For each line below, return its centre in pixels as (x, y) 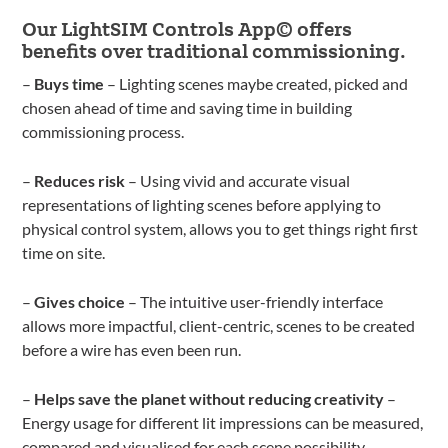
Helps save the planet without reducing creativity (211, 398)
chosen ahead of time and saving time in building (187, 107)
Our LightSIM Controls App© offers (187, 28)
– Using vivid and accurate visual (238, 180)
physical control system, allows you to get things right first (220, 228)
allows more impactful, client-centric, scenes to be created (219, 325)
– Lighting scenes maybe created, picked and (256, 83)
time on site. (64, 252)
